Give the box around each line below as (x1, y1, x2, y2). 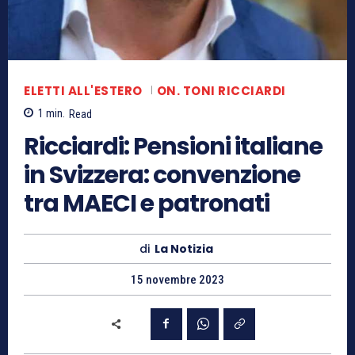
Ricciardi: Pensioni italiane (24, 129, 323, 163)
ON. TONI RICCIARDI (156, 82, 286, 100)
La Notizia (155, 240, 213, 257)
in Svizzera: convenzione (24, 158, 300, 192)
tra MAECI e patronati (24, 186, 269, 220)
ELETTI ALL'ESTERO (24, 82, 143, 100)
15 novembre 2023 (131, 272, 224, 287)
